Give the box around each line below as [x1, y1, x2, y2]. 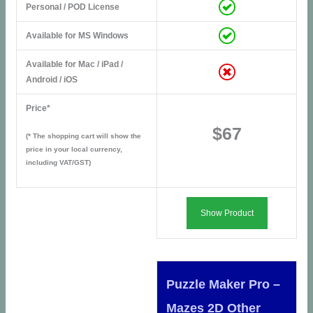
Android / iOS [25, 74, 78, 85]
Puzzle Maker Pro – [166, 276, 280, 291]
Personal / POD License [25, 1, 119, 12]
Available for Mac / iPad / [25, 59, 123, 69]
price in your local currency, [25, 145, 122, 154]
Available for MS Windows [25, 30, 129, 41]
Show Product [200, 208, 254, 218]
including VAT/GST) [25, 159, 91, 167]
